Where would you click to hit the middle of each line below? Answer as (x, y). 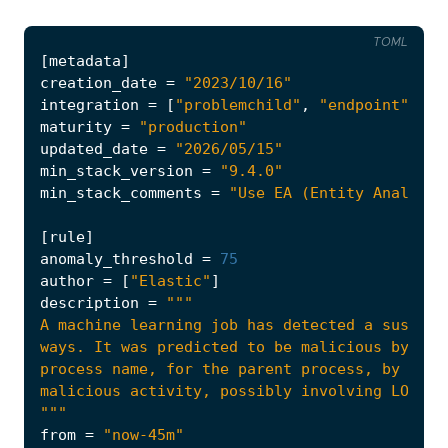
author (67, 281)
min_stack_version (116, 171)
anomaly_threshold (116, 259)
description (89, 303)
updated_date (94, 149)
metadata (85, 61)
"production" (193, 127)
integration (89, 105)
